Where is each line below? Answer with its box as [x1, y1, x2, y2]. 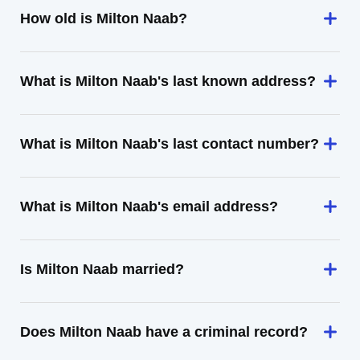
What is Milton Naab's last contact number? [20, 136, 319, 152]
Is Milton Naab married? [20, 261, 184, 277]
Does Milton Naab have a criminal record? [20, 324, 308, 340]
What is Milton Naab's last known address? [20, 73, 316, 89]
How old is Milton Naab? [20, 10, 187, 27]
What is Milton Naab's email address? [20, 198, 278, 215]
